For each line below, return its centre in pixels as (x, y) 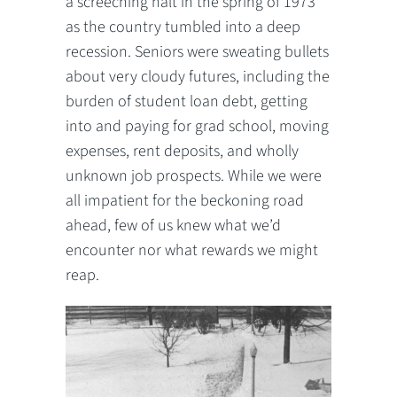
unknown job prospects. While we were (194, 176)
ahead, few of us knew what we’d (173, 226)
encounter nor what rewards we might (192, 250)
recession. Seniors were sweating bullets (197, 52)
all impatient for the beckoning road (185, 201)
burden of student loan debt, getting (187, 101)
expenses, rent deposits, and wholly (182, 151)
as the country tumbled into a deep (183, 27)
